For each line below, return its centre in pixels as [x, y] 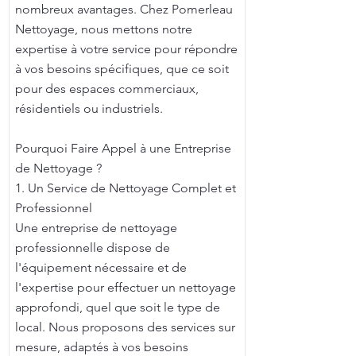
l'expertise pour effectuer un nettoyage [126, 287]
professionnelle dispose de [93, 248]
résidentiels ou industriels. [89, 108]
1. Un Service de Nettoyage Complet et [126, 188]
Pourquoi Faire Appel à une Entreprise [123, 148]
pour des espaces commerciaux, [107, 89]
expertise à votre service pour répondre [126, 49]
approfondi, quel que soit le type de [118, 307]
